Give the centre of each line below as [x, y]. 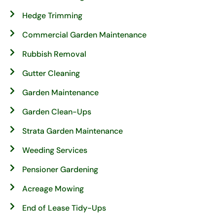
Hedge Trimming [52, 16]
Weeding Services [55, 150]
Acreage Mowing [53, 189]
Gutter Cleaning [51, 74]
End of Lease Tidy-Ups [64, 208]
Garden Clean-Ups [57, 112]
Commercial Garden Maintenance [84, 35]
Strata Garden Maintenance [73, 131]
